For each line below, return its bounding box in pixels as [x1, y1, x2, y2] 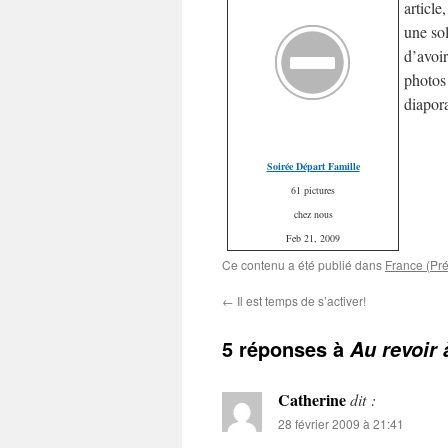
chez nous [293, 207, 333, 221]
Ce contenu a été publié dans [222, 256, 385, 273]
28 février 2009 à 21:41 [278, 415, 404, 432]
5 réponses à [222, 334, 350, 363]
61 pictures [291, 183, 335, 197]
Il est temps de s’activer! [234, 292, 366, 309]
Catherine [278, 388, 346, 411]
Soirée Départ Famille [266, 159, 360, 173]
